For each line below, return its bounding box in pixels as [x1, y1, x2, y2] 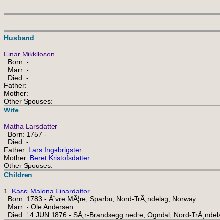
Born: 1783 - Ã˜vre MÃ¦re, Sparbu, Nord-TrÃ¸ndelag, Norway [4, 195, 196, 203]
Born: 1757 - [4, 130, 47, 138]
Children [4, 171, 32, 179]
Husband [4, 34, 34, 42]
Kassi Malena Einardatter [12, 187, 90, 195]
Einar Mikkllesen [4, 50, 55, 58]
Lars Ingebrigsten [28, 146, 83, 154]
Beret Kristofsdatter [30, 154, 90, 162]
